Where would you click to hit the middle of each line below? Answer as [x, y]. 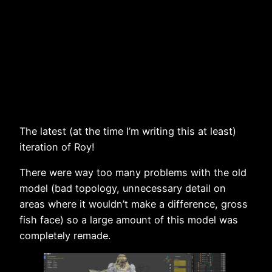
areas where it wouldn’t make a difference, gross [134, 204]
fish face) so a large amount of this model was [129, 219]
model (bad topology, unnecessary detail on [123, 188]
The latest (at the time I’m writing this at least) [128, 131]
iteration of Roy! [57, 147]
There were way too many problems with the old [133, 172]
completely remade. [65, 235]
